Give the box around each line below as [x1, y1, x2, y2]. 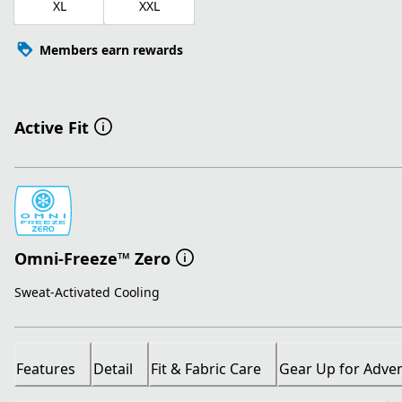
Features [16, 359, 75, 380]
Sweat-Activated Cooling [14, 284, 160, 301]
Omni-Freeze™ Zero [14, 247, 170, 269]
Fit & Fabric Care [151, 359, 261, 380]
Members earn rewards [39, 40, 183, 58]
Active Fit [14, 117, 89, 139]
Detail [93, 359, 133, 380]
